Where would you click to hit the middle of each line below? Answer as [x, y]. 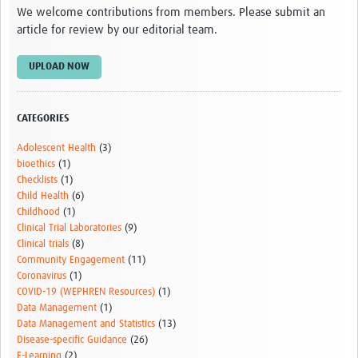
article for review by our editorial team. [117, 30]
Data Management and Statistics [86, 324]
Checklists [37, 181]
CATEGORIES [43, 119]
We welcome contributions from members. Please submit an [171, 13]
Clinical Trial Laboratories [69, 229]
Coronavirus [42, 276]
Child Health [43, 197]
